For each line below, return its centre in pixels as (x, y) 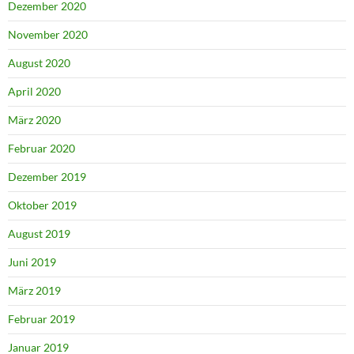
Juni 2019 (32, 262)
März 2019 (34, 290)
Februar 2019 (41, 318)
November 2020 (48, 34)
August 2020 (39, 62)
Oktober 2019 (42, 205)
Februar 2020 (41, 148)
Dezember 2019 (47, 176)
